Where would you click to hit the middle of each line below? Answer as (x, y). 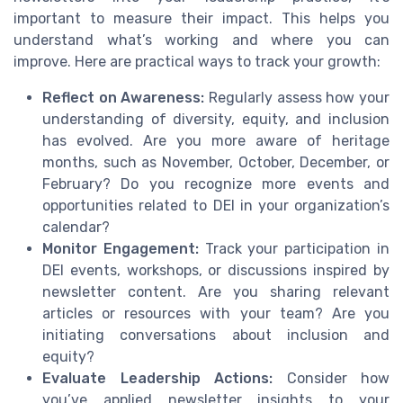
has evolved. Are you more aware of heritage (216, 140)
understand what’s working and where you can (201, 40)
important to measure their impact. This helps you (201, 18)
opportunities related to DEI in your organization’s (216, 205)
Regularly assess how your (297, 97)
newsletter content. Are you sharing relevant (216, 291)
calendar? (76, 227)
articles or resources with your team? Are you (216, 313)
